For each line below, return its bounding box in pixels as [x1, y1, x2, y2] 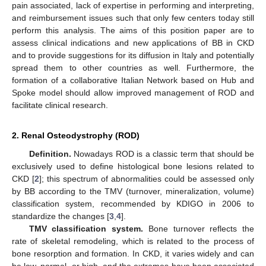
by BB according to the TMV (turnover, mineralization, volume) [12, 186, 254, 196]
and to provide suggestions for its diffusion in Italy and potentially [12, 50, 254, 60]
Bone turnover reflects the [143, 223, 254, 233]
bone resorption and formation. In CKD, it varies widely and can [12, 248, 254, 258]
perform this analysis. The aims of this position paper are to [12, 25, 254, 35]
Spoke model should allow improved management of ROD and [12, 87, 254, 97]
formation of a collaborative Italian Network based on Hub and [12, 75, 254, 85]
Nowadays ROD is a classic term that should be [71, 148, 254, 159]
